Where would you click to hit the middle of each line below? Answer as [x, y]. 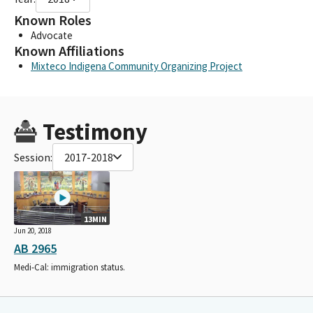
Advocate [52, 35]
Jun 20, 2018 [33, 230]
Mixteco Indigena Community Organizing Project [137, 66]
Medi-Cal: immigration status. [70, 267]
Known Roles [53, 20]
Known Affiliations [69, 51]
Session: [33, 157]
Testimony [95, 131]
